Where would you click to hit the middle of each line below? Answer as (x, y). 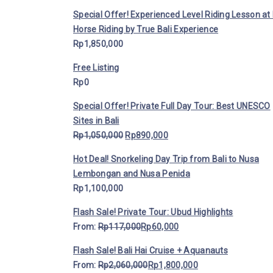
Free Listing (96, 68)
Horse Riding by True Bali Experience (146, 30)
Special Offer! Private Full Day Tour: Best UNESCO (172, 106)
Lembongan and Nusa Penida (132, 174)
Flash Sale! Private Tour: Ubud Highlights (153, 212)
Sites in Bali (96, 121)
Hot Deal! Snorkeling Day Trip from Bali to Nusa (166, 159)
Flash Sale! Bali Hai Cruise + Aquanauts (151, 251)
